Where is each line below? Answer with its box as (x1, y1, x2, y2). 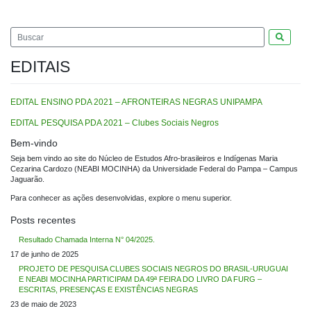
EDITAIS (10, 58, 70, 76)
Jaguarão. (10, 175, 44, 184)
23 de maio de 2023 (10, 299, 76, 308)
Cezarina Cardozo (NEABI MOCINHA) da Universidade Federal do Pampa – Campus (10, 165, 298, 174)
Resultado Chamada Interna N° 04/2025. (19, 235, 155, 244)
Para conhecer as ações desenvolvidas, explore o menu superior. (10, 194, 232, 203)
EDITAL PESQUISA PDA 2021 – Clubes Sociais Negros (10, 118, 219, 128)
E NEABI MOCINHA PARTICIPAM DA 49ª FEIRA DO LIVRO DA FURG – (19, 274, 262, 283)
